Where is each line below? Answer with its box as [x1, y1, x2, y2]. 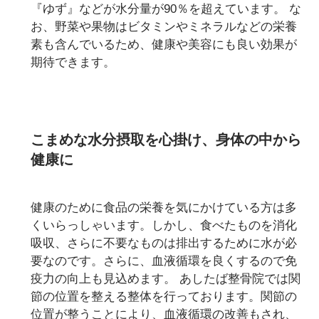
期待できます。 [31, 56, 116, 69]
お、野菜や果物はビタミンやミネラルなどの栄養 [31, 20, 298, 33]
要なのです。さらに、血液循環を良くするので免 [31, 253, 298, 268]
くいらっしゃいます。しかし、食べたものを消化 [31, 218, 298, 232]
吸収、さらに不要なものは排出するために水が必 [31, 236, 298, 250]
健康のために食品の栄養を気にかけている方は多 [31, 200, 298, 214]
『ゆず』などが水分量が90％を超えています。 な [31, 2, 302, 16]
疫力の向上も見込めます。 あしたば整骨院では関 [31, 271, 301, 286]
